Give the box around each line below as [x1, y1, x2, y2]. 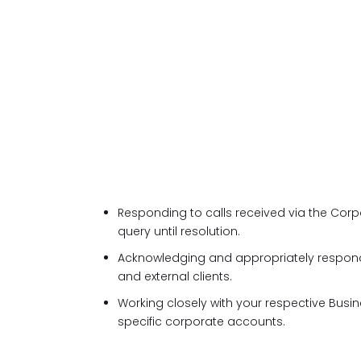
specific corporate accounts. [118, 313, 285, 330]
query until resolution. [118, 223, 240, 239]
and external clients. [118, 268, 232, 284]
